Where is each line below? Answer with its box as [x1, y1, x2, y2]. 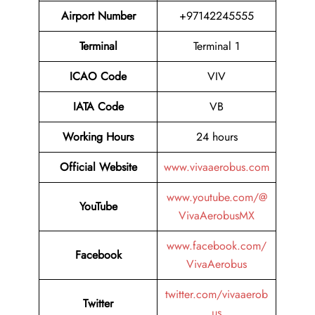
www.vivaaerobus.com [164, 159, 269, 176]
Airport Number [60, 8, 136, 25]
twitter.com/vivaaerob [165, 286, 268, 303]
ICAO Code [70, 68, 127, 85]
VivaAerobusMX [179, 207, 255, 224]
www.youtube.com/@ [166, 189, 267, 206]
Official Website [59, 159, 137, 176]
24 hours [195, 129, 238, 146]
